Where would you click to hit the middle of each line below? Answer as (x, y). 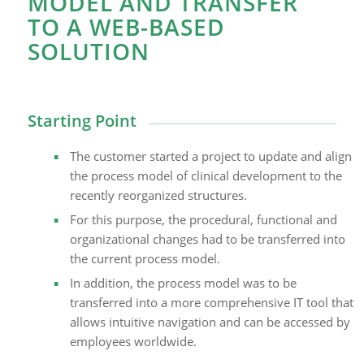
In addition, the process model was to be (183, 282)
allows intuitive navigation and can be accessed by (210, 321)
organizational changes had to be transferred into (207, 238)
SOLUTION (88, 52)
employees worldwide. (133, 341)
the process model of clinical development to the (206, 175)
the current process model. (145, 258)
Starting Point (82, 121)
